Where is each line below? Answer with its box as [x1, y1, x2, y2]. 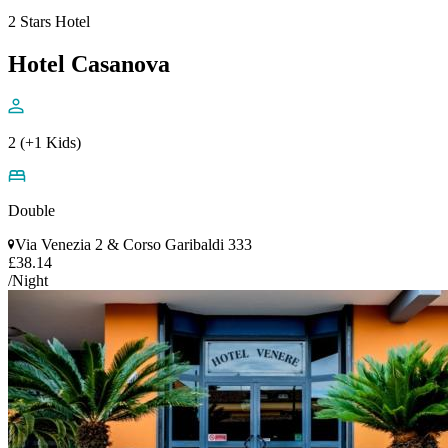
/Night [8, 271, 48, 289]
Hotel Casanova [8, 50, 170, 77]
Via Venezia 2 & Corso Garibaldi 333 [15, 235, 252, 253]
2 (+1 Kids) [8, 133, 81, 151]
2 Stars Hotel [8, 12, 90, 30]
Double [8, 201, 55, 219]
